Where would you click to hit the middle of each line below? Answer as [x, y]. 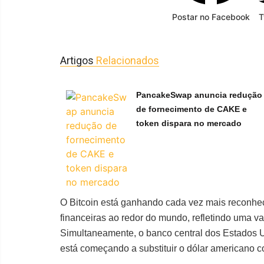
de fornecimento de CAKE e [192, 109]
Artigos [78, 61]
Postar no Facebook [211, 17]
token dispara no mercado [189, 123]
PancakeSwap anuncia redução [199, 95]
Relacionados [128, 61]
